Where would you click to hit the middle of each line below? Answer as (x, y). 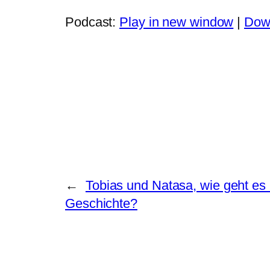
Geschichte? (101, 203)
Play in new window (177, 22)
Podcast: (93, 22)
